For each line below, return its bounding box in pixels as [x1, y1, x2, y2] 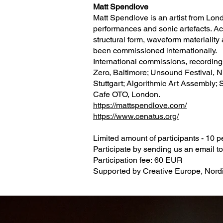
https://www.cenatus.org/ [93, 111, 179, 121]
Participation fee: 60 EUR [93, 155, 183, 165]
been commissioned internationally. [93, 46, 217, 55]
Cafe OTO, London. [93, 90, 160, 99]
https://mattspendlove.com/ [93, 101, 187, 110]
